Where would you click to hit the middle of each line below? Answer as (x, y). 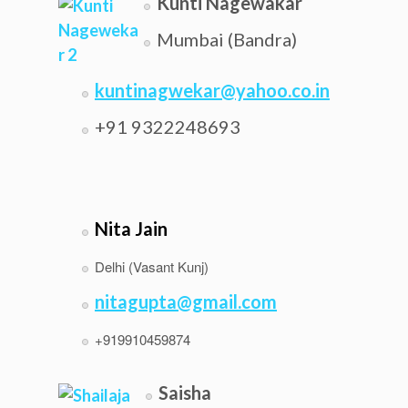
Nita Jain (131, 229)
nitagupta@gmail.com (186, 301)
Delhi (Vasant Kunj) (152, 266)
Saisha (185, 393)
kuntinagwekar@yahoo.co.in (212, 90)
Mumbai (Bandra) (227, 39)
